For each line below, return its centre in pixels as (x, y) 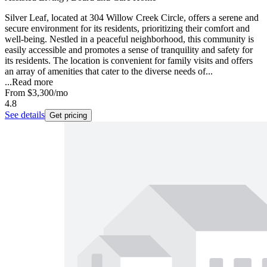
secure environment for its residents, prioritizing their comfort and (127, 29)
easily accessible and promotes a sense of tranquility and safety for (129, 50)
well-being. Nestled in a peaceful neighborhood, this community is (129, 39)
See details (25, 115)
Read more (32, 82)
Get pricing (68, 116)
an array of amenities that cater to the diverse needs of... (109, 72)
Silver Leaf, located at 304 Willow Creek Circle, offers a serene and (132, 18)
